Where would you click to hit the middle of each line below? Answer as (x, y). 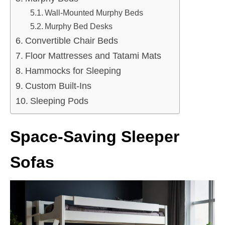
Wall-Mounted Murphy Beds (94, 12)
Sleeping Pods (59, 101)
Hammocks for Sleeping (73, 71)
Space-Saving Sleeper (95, 136)
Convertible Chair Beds (71, 40)
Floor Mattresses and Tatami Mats (93, 55)
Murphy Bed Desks (78, 26)
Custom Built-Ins (58, 86)
